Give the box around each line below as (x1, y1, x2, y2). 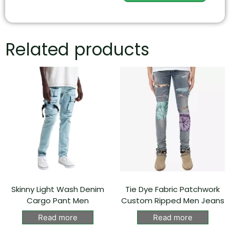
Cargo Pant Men (26, 195, 89, 206)
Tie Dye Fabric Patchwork (125, 183, 220, 195)
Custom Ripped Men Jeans (121, 195, 224, 206)
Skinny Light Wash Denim (11, 183, 104, 195)
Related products (5, 37, 149, 62)
